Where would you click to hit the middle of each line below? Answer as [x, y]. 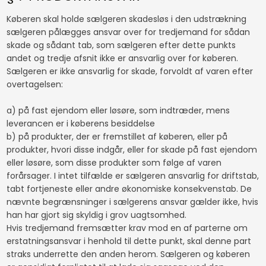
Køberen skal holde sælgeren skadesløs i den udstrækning [126, 19]
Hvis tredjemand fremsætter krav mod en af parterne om [127, 228]
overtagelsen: [36, 85]
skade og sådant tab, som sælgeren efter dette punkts [121, 45]
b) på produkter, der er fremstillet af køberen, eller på [117, 137]
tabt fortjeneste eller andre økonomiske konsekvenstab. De [129, 189]
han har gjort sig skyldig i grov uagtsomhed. [97, 215]
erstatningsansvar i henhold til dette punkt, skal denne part [129, 241]
